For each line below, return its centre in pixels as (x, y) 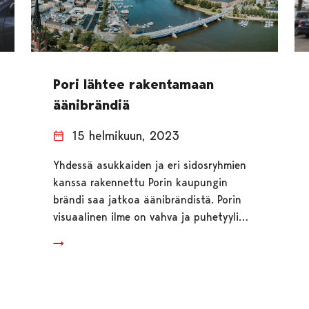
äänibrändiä (91, 104)
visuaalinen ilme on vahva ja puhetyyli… (150, 217)
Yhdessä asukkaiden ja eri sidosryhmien (149, 165)
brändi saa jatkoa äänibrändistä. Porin (147, 199)
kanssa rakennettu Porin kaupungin (140, 182)
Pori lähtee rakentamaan (133, 84)
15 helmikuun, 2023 (126, 135)
